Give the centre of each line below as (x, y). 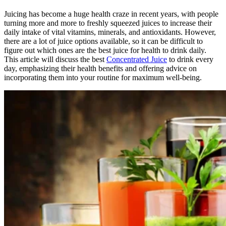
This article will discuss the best (55, 59)
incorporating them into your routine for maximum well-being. (103, 77)
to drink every (190, 59)
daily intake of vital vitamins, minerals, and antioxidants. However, (110, 32)
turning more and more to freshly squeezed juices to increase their (108, 23)
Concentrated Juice (137, 59)
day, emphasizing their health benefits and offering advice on (100, 68)
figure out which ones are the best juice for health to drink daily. (105, 50)
